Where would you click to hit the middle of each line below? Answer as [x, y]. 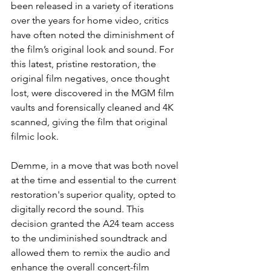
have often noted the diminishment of [94, 35]
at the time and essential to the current [95, 180]
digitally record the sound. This [79, 209]
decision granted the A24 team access [94, 224]
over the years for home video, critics [91, 20]
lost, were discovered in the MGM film [94, 93]
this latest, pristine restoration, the [85, 64]
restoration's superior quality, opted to [95, 194]
